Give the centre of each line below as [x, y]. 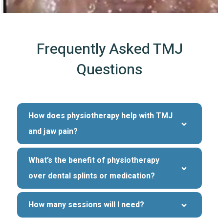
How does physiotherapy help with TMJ [101, 116]
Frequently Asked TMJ [109, 49]
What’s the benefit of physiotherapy [94, 160]
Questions [109, 70]
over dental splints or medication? [92, 176]
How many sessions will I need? [87, 205]
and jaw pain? [53, 131]
